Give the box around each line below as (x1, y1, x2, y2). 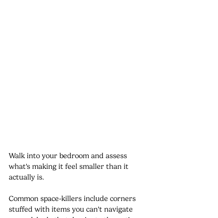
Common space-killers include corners (9, 194, 138, 203)
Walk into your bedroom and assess (9, 151, 129, 160)
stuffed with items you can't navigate (9, 204, 135, 214)
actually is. (9, 172, 46, 182)
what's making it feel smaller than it (9, 162, 130, 171)
